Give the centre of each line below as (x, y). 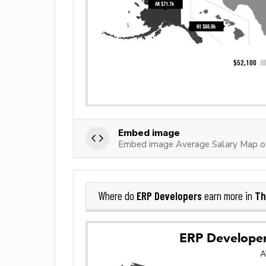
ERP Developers (169, 196)
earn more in (228, 196)
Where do (117, 196)
